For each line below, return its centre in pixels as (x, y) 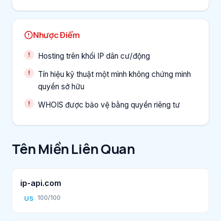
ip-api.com (41, 183)
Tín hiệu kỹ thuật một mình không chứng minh (114, 74)
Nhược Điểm (56, 35)
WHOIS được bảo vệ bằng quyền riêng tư (109, 105)
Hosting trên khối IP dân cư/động (94, 56)
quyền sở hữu (61, 86)
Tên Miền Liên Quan (74, 148)
